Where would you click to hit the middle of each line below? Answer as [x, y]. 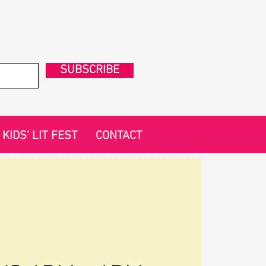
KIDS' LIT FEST [40, 136]
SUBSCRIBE [90, 70]
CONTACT [119, 136]
